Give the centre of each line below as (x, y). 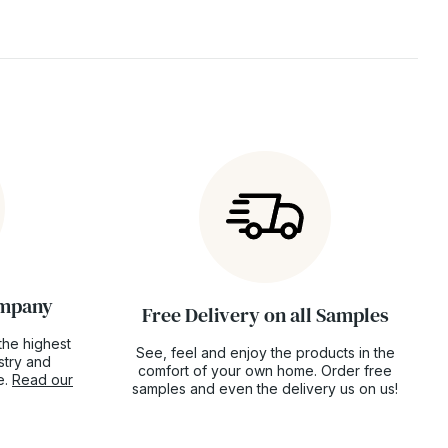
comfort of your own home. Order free (265, 370)
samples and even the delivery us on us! (265, 388)
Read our (42, 379)
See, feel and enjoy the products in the (265, 352)
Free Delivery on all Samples (265, 314)
